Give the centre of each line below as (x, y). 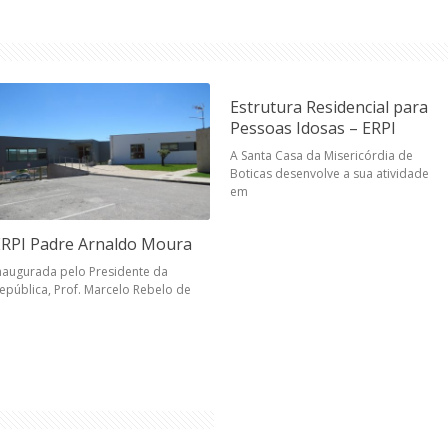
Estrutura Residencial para (329, 107)
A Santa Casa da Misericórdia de (321, 155)
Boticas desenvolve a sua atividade (329, 173)
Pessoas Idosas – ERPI (313, 128)
